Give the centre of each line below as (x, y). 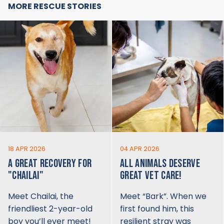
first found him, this (157, 208)
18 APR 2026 (27, 148)
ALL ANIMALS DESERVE (160, 163)
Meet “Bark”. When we (163, 196)
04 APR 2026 (140, 148)
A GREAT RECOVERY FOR (50, 163)
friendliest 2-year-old (50, 208)
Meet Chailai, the (41, 196)
